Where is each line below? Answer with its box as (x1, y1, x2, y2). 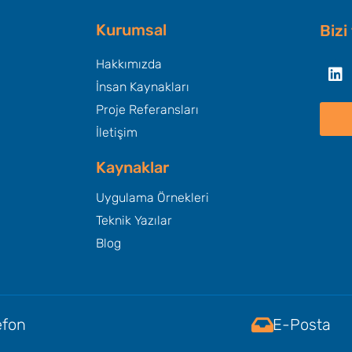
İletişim (96, 125, 137, 141)
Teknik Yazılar (96, 213, 172, 229)
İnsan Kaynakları (96, 79, 189, 95)
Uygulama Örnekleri (96, 190, 209, 206)
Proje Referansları (96, 102, 199, 118)
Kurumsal (96, 20, 167, 40)
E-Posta (272, 315, 331, 335)
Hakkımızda (96, 57, 162, 72)
